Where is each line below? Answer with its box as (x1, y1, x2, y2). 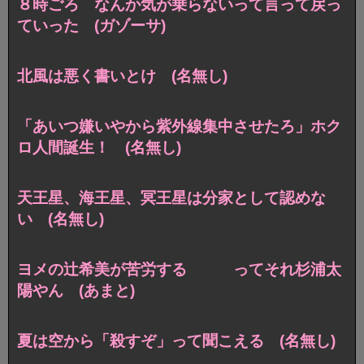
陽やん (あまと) (17, 281, 135, 299)
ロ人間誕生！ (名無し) (17, 139, 181, 157)
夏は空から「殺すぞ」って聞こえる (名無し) (17, 331, 336, 349)
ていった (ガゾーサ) (17, 17, 166, 35)
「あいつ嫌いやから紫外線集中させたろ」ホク (17, 118, 341, 136)
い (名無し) (17, 210, 104, 227)
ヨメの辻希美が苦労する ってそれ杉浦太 (17, 260, 341, 278)
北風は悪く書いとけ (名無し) (17, 67, 227, 85)
